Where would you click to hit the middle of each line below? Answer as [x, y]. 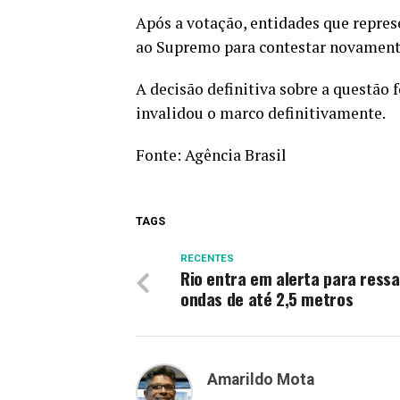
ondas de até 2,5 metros [267, 298]
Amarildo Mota [261, 379]
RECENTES [207, 258]
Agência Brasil [236, 154]
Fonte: [160, 154]
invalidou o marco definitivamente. [262, 112]
